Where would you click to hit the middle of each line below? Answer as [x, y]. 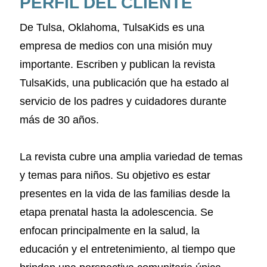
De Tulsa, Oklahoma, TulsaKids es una [112, 27]
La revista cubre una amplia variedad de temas [131, 156]
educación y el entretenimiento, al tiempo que [128, 249]
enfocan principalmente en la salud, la [110, 230]
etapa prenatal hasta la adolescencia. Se [117, 212]
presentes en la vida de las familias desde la [125, 193]
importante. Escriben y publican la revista [117, 64]
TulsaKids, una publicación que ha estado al [124, 83]
